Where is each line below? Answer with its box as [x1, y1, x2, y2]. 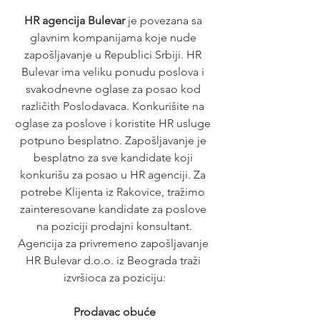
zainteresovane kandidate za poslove [19, 201, 209, 216]
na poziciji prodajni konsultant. [36, 219, 192, 233]
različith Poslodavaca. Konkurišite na [21, 99, 207, 113]
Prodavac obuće [73, 304, 156, 319]
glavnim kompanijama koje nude [29, 30, 199, 44]
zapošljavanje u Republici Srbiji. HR [24, 47, 204, 61]
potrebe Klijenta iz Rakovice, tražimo [21, 184, 208, 199]
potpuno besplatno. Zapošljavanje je [19, 133, 209, 147]
